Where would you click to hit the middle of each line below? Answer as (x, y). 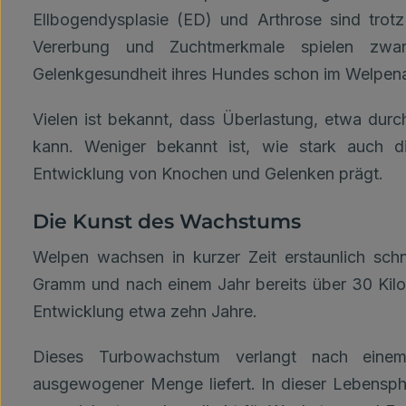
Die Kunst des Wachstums (167, 222)
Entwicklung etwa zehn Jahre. (145, 311)
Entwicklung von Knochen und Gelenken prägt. (208, 174)
